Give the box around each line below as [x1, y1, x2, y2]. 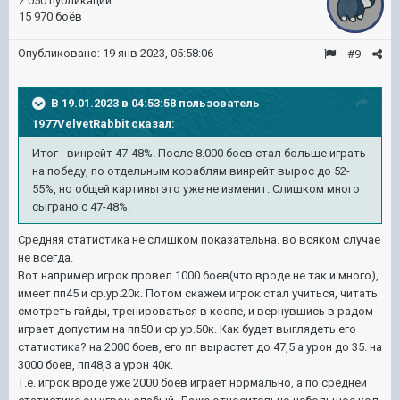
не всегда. [18, 251, 73, 264]
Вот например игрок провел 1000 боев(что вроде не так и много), [18, 269, 379, 282]
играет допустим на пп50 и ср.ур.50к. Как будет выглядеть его [18, 322, 356, 336]
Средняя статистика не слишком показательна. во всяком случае [18, 233, 380, 246]
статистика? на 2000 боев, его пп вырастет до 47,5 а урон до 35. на [18, 340, 382, 354]
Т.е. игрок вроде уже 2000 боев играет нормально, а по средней [18, 376, 367, 389]
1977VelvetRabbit [32, 117, 129, 130]
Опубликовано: [18, 46, 103, 60]
